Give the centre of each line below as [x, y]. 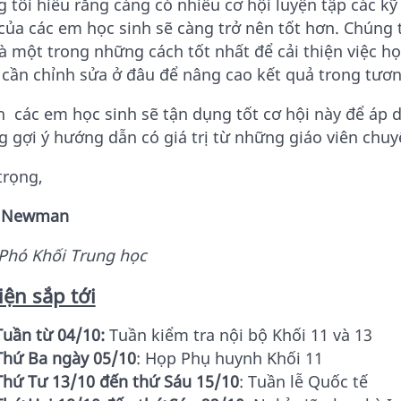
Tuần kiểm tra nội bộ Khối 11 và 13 [238, 335]
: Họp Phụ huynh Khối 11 [229, 358]
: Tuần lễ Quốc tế [303, 382]
